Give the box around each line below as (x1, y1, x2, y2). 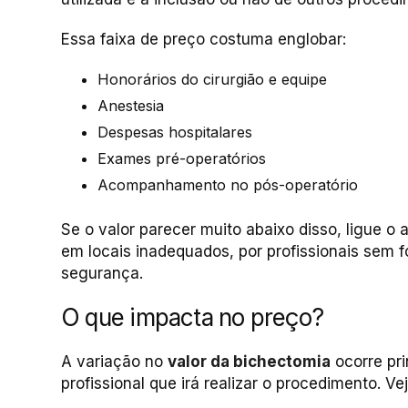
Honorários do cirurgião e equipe (97, 70, 327, 88)
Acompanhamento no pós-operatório (97, 176, 358, 194)
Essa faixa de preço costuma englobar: (61, 30, 346, 48)
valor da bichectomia (168, 352, 331, 371)
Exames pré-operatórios (97, 149, 266, 168)
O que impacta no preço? (61, 303, 324, 331)
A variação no (61, 352, 168, 371)
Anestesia (97, 97, 164, 115)
